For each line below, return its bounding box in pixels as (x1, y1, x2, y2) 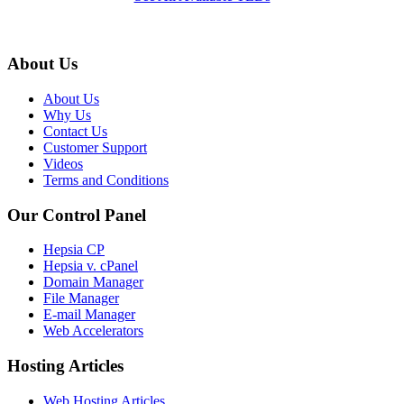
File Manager (43, 290, 119, 307)
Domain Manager (43, 274, 143, 290)
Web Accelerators (43, 323, 143, 339)
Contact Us (43, 123, 107, 139)
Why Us (43, 106, 91, 123)
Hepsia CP (43, 242, 105, 258)
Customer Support (43, 139, 147, 155)
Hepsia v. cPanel (43, 258, 138, 274)
